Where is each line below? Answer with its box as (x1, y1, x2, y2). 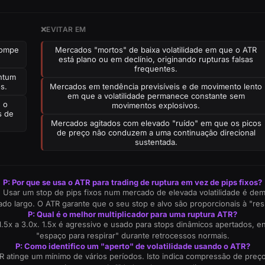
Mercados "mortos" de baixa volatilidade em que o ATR (55, 45, 257, 54)
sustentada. (134, 137, 177, 147)
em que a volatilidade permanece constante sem (67, 91, 245, 101)
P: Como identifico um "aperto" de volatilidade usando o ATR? (15, 241, 250, 251)
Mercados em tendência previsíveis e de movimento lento (50, 82, 263, 91)
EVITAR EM (46, 25, 86, 34)
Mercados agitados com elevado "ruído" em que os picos (50, 118, 261, 128)
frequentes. (134, 64, 178, 73)
